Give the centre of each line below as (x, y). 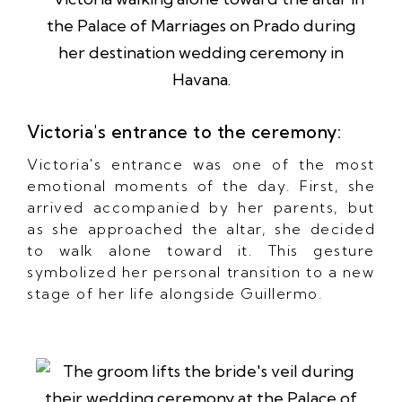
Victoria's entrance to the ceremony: (184, 131)
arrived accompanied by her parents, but (201, 207)
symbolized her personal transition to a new (201, 271)
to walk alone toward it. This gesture (201, 250)
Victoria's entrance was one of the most (201, 164)
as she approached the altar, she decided (201, 228)
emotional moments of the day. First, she (201, 185)
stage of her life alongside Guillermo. (175, 293)
